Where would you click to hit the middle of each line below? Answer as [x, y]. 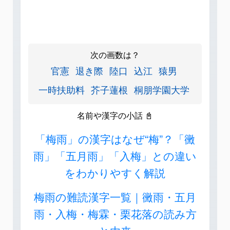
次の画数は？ [115, 55]
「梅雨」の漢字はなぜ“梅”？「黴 [115, 139]
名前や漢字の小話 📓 [115, 116]
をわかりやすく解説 [115, 173]
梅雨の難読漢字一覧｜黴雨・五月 [115, 197]
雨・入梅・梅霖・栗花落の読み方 [115, 214]
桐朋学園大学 [162, 90]
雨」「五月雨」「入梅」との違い [115, 156]
